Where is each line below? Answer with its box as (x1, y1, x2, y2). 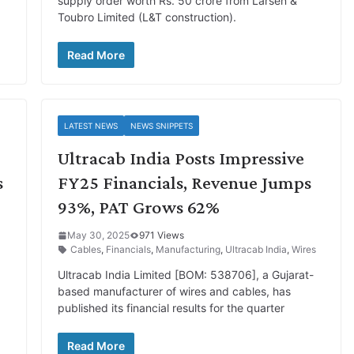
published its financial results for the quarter (57, 301, 284, 314)
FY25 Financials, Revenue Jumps (57, 171, 311, 193)
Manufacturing (155, 243, 220, 255)
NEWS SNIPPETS (130, 121, 193, 130)
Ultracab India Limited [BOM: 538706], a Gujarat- (57, 268, 314, 281)
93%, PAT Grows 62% (57, 196, 220, 217)
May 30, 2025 (66, 229, 130, 241)
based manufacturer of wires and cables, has (57, 284, 291, 298)
